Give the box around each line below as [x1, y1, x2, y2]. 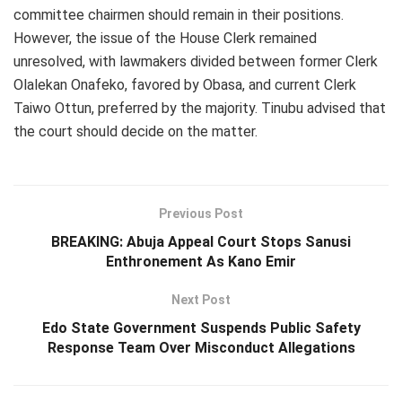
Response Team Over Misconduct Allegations [47, 338, 355, 356]
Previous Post [159, 205, 243, 221]
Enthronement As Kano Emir [106, 252, 296, 270]
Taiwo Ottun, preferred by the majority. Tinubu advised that [13, 99, 386, 117]
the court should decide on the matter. [13, 122, 258, 140]
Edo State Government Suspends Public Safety [41, 319, 361, 336]
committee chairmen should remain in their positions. [13, 5, 344, 23]
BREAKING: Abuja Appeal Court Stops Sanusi [51, 232, 351, 250]
